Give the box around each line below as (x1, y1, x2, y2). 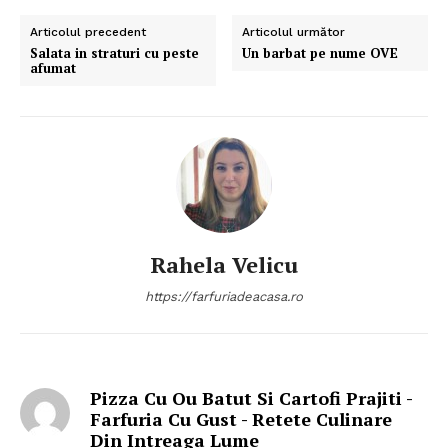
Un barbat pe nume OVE (242, 43, 399, 62)
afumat (30, 58, 76, 77)
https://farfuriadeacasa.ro (145, 288, 303, 304)
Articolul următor (242, 24, 346, 39)
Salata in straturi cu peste (30, 43, 199, 62)
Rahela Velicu (150, 249, 298, 279)
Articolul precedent (30, 24, 146, 39)
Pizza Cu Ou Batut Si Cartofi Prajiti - (90, 385, 412, 410)
